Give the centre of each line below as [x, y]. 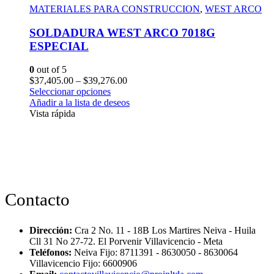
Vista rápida [52, 114]
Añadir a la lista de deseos [80, 103]
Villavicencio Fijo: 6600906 [83, 264]
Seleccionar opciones [70, 92]
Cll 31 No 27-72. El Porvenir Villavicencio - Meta [126, 242]
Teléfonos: [50, 253]
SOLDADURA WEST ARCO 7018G [122, 32]
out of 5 [50, 70]
